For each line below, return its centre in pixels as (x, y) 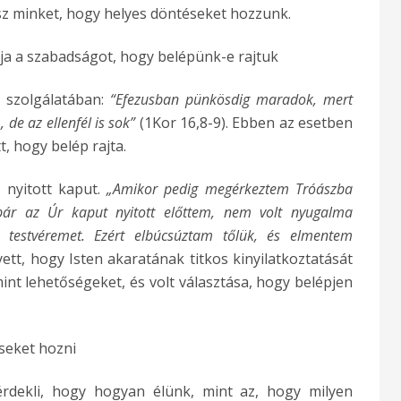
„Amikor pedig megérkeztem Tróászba (230, 188)
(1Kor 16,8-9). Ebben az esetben (244, 122)
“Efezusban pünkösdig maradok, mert (231, 99)
